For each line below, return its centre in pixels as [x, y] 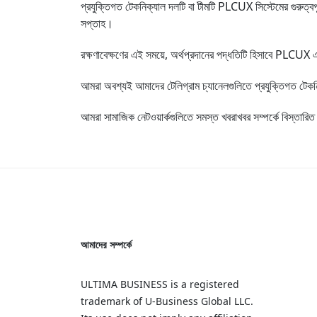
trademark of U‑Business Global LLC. [167, 301]
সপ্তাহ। [97, 23]
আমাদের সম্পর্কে [106, 244]
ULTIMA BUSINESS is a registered [160, 284]
